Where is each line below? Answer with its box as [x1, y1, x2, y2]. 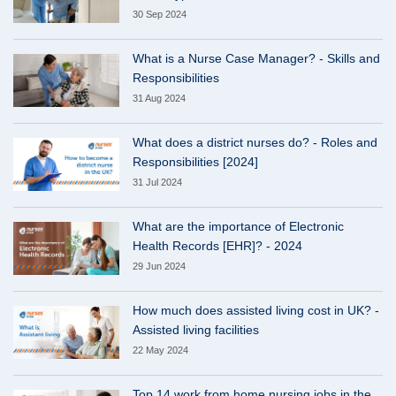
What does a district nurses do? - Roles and [133, 135, 377, 150]
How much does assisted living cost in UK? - [133, 303, 379, 318]
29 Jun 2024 [133, 261, 186, 272]
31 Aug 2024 [133, 93, 186, 104]
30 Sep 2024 [133, 9, 187, 20]
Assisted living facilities [133, 323, 259, 338]
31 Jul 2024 [133, 177, 182, 188]
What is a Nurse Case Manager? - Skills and [133, 51, 380, 66]
